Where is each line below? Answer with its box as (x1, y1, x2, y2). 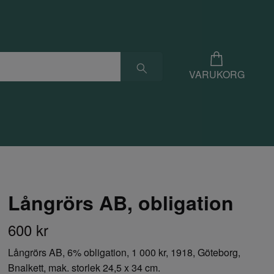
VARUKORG (188, 67, 245, 82)
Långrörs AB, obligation (8, 188, 234, 217)
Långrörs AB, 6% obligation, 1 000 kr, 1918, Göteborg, (8, 245, 241, 260)
